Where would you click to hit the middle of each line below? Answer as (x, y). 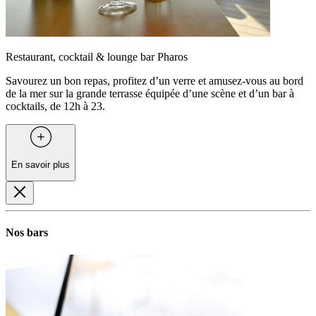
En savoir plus (41, 164)
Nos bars (27, 233)
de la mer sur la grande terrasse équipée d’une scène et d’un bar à (150, 94)
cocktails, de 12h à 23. (55, 107)
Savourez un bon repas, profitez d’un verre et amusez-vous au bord (154, 81)
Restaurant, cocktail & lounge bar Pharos (97, 57)
